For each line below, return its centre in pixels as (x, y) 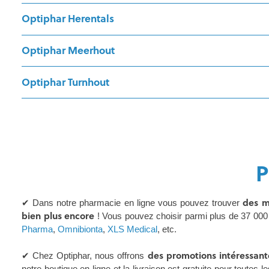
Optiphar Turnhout (65, 82)
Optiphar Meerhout (68, 50)
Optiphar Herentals (68, 19)
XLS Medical (132, 229)
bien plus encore (58, 216)
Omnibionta (80, 229)
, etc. (167, 229)
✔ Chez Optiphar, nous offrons (83, 256)
